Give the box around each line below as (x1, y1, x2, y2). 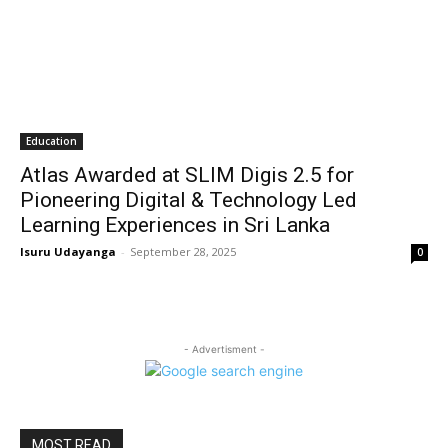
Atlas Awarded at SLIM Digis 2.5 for (20, 163, 354, 187)
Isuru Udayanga (20, 244, 116, 259)
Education (26, 134, 77, 148)
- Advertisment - (183, 343, 265, 355)
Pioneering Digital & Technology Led (20, 188, 357, 212)
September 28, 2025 (130, 244, 236, 259)
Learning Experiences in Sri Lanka (20, 213, 330, 237)
